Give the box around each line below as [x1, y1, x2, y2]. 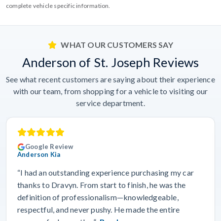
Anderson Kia [17, 150, 61, 158]
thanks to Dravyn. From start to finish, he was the [17, 180, 186, 189]
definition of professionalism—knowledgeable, [17, 192, 179, 202]
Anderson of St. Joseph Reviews [22, 54, 199, 70]
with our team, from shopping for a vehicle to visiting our [13, 86, 208, 96]
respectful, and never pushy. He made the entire [17, 204, 180, 214]
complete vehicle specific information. [6, 1, 110, 9]
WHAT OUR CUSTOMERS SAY [61, 39, 173, 49]
